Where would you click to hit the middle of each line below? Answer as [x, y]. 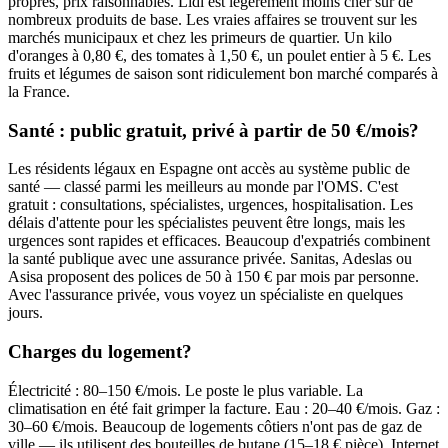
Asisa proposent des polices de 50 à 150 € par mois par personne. [213, 277]
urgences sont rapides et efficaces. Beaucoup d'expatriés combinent [219, 241]
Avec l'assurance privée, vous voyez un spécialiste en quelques [205, 295]
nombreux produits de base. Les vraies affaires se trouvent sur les [212, 19]
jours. [25, 313]
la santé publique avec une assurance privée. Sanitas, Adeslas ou [210, 259]
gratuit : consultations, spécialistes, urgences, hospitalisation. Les [210, 205]
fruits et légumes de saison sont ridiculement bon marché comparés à [223, 73]
